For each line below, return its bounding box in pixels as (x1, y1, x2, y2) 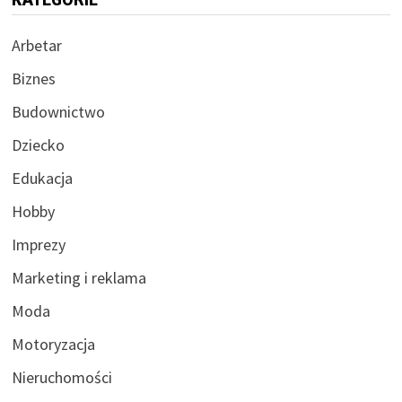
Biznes (11, 67, 56, 89)
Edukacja (11, 167, 73, 188)
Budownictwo (11, 100, 105, 122)
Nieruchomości (11, 366, 112, 388)
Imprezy (11, 233, 66, 255)
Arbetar (11, 34, 62, 56)
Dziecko (11, 134, 65, 155)
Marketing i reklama (11, 267, 146, 288)
